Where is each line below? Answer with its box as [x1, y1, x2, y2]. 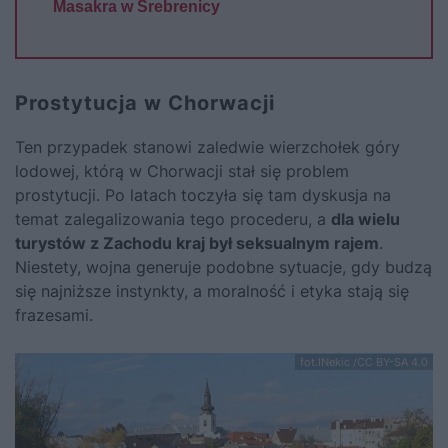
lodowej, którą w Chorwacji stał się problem [15, 160, 349, 181]
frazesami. [15, 304, 93, 325]
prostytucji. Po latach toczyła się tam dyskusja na [15, 184, 391, 205]
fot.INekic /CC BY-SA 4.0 [300, 354, 428, 369]
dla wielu [331, 208, 400, 229]
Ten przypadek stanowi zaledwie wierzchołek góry [15, 136, 400, 157]
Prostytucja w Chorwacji [15, 90, 275, 115]
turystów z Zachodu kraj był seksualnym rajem [15, 232, 379, 253]
